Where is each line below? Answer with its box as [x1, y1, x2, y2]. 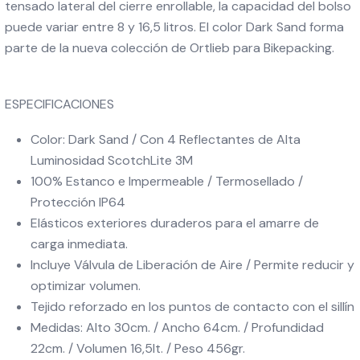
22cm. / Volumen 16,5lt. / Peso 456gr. [31, 340, 245, 357]
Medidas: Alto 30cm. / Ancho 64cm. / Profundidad [31, 319, 324, 336]
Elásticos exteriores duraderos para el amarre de [31, 215, 319, 231]
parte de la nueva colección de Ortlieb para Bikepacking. [5, 39, 337, 56]
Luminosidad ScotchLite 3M [31, 152, 193, 169]
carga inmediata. [31, 235, 128, 252]
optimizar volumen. [31, 277, 141, 294]
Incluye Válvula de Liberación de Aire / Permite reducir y [31, 256, 354, 273]
